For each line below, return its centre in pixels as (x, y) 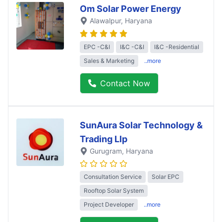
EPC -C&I (97, 47)
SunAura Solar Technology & (141, 125)
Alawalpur (105, 21)
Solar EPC (166, 176)
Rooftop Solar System (114, 190)
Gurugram (106, 151)
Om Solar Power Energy (131, 9)
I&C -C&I (132, 47)
